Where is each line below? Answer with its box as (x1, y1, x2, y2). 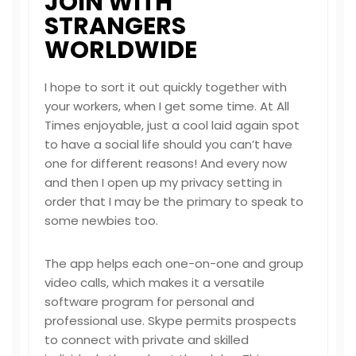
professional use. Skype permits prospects (44, 312, 296, 329)
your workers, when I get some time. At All (44, 98, 289, 114)
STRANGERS (44, 10, 186, 43)
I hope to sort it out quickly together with (44, 79, 287, 95)
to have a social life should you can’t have (44, 136, 292, 153)
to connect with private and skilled (44, 331, 249, 348)
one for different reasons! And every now (44, 155, 287, 172)
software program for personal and (44, 293, 254, 310)
